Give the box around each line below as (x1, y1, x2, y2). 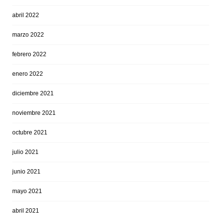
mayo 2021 (12, 188, 42, 195)
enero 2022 (12, 70, 43, 78)
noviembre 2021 (12, 109, 56, 117)
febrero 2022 (12, 51, 46, 58)
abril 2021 (12, 207, 39, 215)
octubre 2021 (12, 129, 47, 136)
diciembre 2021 (12, 90, 54, 97)
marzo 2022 (12, 31, 44, 39)
